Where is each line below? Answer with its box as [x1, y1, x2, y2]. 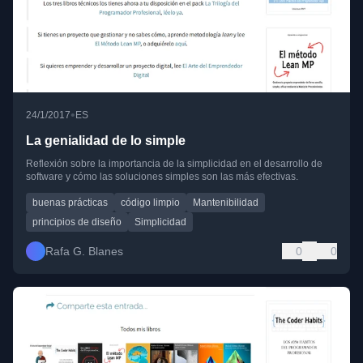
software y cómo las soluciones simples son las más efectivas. [26, 171, 298, 183]
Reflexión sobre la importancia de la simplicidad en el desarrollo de [26, 158, 322, 170]
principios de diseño [32, 216, 122, 228]
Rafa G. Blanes [45, 245, 123, 258]
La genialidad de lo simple [26, 134, 186, 148]
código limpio [121, 197, 180, 209]
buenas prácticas [32, 197, 108, 209]
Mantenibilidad [193, 197, 258, 209]
